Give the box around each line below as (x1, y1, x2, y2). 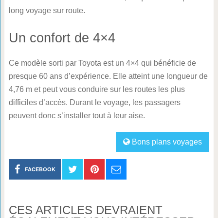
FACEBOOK (25, 165, 56, 173)
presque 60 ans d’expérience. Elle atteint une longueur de (8, 72, 208, 81)
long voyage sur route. (8, 6, 85, 15)
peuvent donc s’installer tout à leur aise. (8, 111, 145, 120)
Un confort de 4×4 (8, 31, 115, 46)
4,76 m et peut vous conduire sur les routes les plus (8, 85, 185, 94)
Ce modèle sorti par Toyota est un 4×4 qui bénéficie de (8, 59, 196, 68)
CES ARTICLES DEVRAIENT (8, 203, 163, 217)
